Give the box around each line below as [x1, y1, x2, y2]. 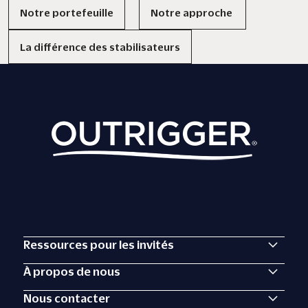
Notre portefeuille [20, 7, 113, 18]
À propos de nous [23, 265, 121, 278]
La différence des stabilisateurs [20, 41, 180, 52]
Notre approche [151, 7, 234, 18]
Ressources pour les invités [23, 239, 175, 251]
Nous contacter [23, 292, 111, 305]
